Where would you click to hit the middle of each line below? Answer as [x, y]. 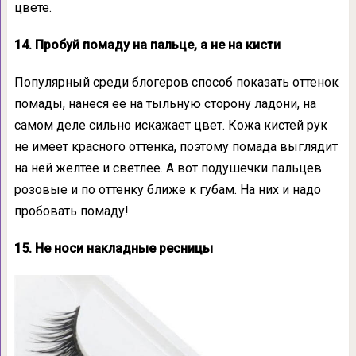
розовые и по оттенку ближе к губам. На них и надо [167, 189]
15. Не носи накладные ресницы [113, 248]
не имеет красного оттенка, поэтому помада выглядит [176, 146]
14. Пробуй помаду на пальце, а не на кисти [147, 44]
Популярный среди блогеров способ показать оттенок [176, 82]
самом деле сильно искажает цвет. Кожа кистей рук [170, 125]
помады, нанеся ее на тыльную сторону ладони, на [165, 103]
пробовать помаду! [71, 211]
